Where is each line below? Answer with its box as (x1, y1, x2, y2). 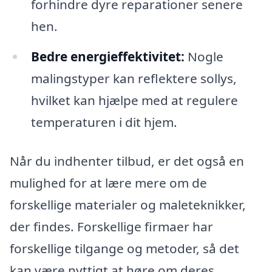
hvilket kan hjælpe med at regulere (30, 92, 238, 109)
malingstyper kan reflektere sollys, (30, 70, 237, 87)
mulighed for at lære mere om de (10, 174, 207, 192)
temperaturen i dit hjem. (30, 114, 177, 131)
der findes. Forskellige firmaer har (10, 218, 213, 236)
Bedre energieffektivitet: (30, 48, 185, 66)
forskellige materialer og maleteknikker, (10, 196, 246, 214)
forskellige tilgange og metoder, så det (10, 240, 239, 257)
